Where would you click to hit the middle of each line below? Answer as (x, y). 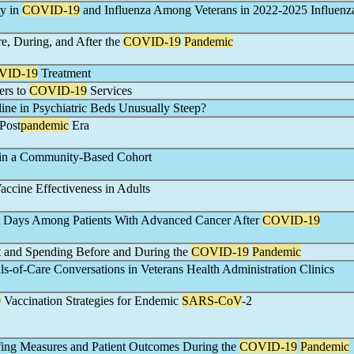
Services (109, 90)
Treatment (64, 73)
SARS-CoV (212, 301)
